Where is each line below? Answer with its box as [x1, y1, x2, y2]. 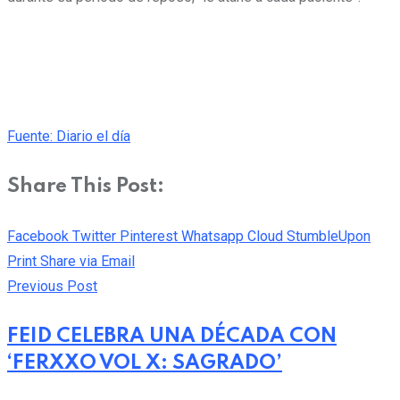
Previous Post [7, 278, 97, 296]
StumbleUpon [287, 228, 371, 246]
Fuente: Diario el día [7, 128, 130, 146]
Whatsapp [181, 228, 244, 246]
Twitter [72, 228, 116, 246]
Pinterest [120, 228, 178, 246]
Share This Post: [7, 177, 164, 197]
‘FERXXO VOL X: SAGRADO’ [7, 354, 282, 374]
